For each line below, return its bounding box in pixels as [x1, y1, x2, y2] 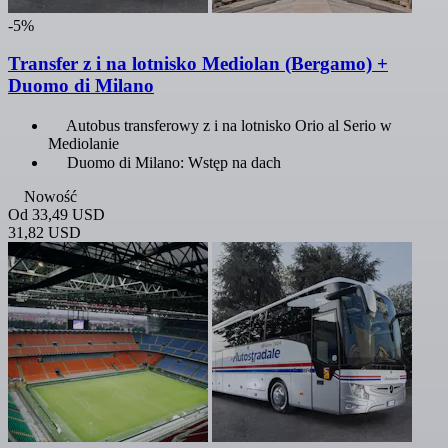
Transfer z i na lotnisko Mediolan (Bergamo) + [8, 53, 388, 75]
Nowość [24, 187, 77, 205]
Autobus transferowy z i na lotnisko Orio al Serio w [66, 116, 392, 134]
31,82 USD [8, 223, 81, 241]
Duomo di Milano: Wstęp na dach [67, 153, 281, 171]
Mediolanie [48, 134, 119, 152]
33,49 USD [32, 205, 105, 223]
